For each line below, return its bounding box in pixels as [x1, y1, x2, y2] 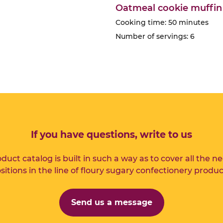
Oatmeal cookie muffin [115, 2, 222, 13]
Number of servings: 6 [115, 32, 195, 41]
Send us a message [71, 198, 152, 207]
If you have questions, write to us [31, 129, 192, 140]
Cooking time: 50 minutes [115, 18, 209, 27]
